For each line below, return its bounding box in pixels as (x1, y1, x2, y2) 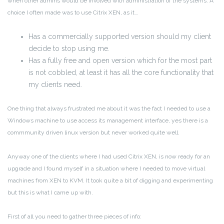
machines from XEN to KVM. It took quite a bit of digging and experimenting (7, 176, 213, 184)
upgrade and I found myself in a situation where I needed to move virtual (7, 164, 205, 172)
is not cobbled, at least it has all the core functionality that (28, 68, 213, 76)
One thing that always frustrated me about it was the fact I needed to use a (7, 104, 210, 112)
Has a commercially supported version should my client (28, 32, 211, 40)
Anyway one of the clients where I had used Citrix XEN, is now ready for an (7, 152, 210, 160)
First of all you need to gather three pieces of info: (7, 212, 141, 220)
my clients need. (28, 80, 82, 88)
